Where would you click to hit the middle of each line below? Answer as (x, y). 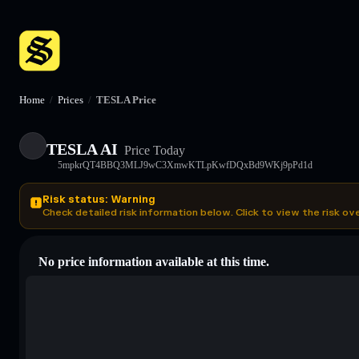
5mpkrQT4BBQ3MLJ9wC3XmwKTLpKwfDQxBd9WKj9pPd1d (185, 165)
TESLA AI (82, 149)
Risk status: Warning (99, 199)
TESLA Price (126, 100)
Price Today (153, 150)
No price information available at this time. (154, 261)
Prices (71, 100)
